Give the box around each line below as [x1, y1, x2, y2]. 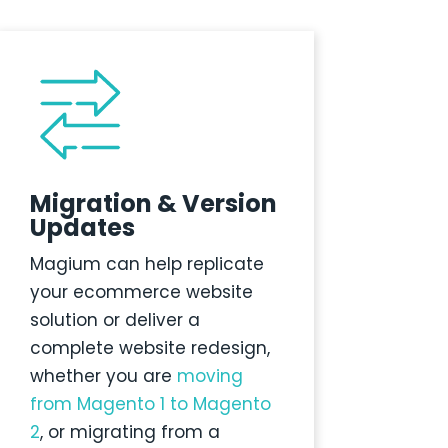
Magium [29, 252, 101, 277]
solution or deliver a [29, 308, 200, 333]
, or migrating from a [39, 420, 220, 445]
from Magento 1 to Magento [29, 392, 271, 417]
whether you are [29, 364, 177, 389]
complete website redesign [29, 336, 267, 361]
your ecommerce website [29, 280, 253, 305]
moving [176, 364, 243, 389]
